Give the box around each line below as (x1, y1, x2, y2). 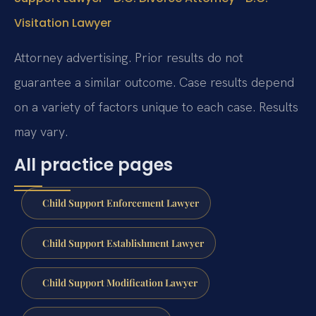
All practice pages (14, 153, 173, 177)
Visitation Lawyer (14, 15, 111, 32)
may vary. (14, 123, 68, 140)
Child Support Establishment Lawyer (42, 236, 204, 249)
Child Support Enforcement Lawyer (42, 195, 199, 209)
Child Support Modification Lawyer (42, 276, 197, 289)
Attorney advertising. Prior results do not (14, 49, 243, 66)
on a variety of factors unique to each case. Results (14, 98, 298, 115)
